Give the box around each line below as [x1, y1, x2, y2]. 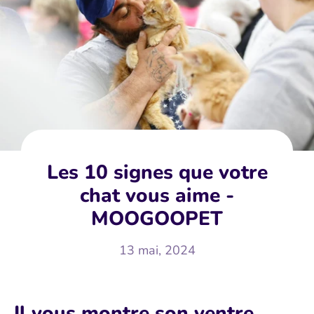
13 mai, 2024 [118, 241, 196, 259]
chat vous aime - [80, 182, 234, 209]
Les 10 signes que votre [46, 158, 268, 186]
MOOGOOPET [91, 205, 223, 232]
